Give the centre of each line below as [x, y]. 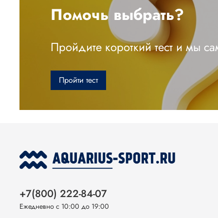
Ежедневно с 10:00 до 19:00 [64, 207]
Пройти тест [78, 80]
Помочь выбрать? [117, 15]
